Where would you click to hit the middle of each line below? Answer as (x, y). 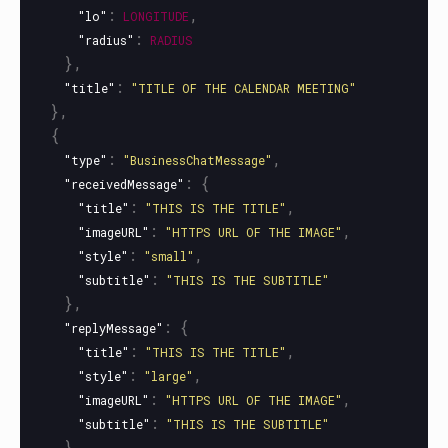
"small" (169, 256)
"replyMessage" (113, 328)
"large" (168, 376)
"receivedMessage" (124, 184)
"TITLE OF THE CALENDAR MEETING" (243, 88)
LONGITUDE (156, 16)
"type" (85, 160)
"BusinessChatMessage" (197, 160)
